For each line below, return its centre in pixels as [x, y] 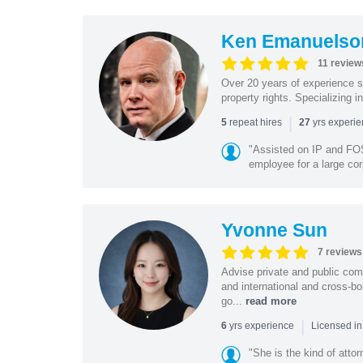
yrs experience [261, 325]
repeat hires [255, 122]
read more [271, 301]
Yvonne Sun [274, 230]
